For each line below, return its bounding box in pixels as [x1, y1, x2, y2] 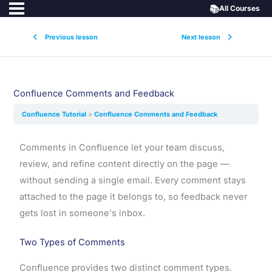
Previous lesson [44, 32, 98, 41]
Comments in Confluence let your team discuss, [19, 141, 225, 153]
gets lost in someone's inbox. [19, 207, 145, 219]
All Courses [219, 4, 260, 13]
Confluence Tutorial [22, 109, 89, 118]
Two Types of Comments [19, 237, 125, 248]
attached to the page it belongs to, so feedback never [19, 191, 247, 202]
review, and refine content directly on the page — [19, 158, 229, 169]
